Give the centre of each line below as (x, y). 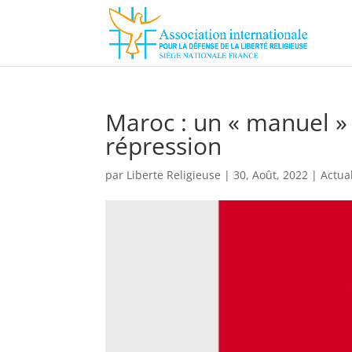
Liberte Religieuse (174, 175)
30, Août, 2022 (271, 175)
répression (164, 146)
